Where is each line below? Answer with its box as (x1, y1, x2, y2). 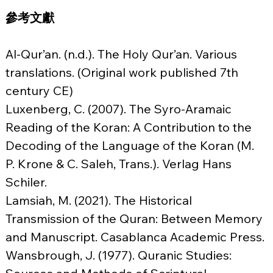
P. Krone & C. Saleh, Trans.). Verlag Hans (5, 156, 235, 172)
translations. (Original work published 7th (5, 65, 241, 80)
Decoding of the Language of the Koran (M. (5, 138, 257, 154)
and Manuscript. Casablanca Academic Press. (5, 229, 264, 245)
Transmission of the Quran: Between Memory (5, 211, 266, 227)
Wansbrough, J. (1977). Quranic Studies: (5, 247, 235, 263)
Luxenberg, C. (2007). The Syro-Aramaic (5, 101, 235, 117)
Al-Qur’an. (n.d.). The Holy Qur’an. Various (5, 46, 240, 62)
